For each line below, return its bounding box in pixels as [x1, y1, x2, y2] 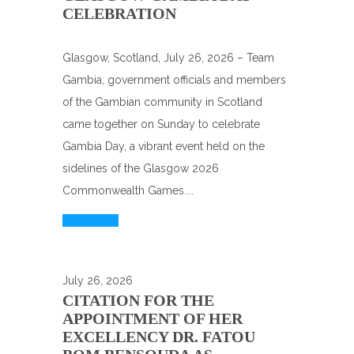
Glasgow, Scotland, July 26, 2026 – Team [62, 51, 274, 64]
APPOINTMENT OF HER [62, 310, 243, 327]
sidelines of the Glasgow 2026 [62, 162, 219, 175]
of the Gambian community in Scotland [62, 96, 262, 108]
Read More [62, 214, 119, 227]
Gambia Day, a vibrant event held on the [62, 140, 265, 153]
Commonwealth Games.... [62, 184, 194, 197]
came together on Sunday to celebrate [62, 118, 260, 130]
